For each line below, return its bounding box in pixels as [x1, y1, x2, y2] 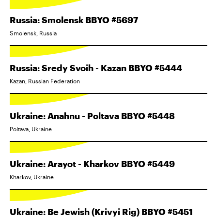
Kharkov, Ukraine [10, 173, 54, 180]
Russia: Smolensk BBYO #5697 [10, 15, 138, 25]
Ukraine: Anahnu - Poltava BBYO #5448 [10, 110, 175, 121]
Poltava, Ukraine [10, 125, 52, 132]
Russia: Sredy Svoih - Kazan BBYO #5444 [10, 62, 182, 73]
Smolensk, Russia [10, 30, 57, 36]
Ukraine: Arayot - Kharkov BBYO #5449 [10, 158, 175, 169]
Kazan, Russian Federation [10, 77, 80, 84]
